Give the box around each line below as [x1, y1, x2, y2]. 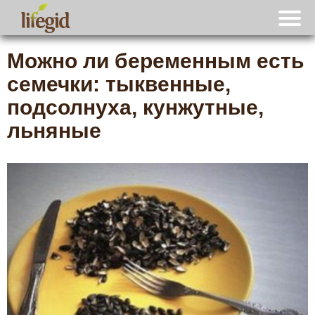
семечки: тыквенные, [7, 72, 231, 96]
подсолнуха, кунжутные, [7, 96, 264, 119]
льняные [7, 119, 101, 142]
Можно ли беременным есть [7, 49, 304, 72]
